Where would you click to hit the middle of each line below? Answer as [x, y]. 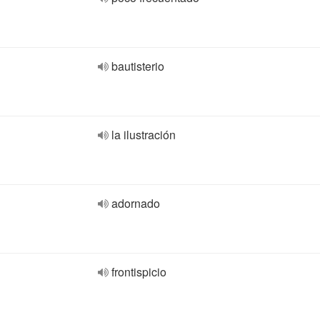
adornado [136, 203]
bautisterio [138, 66]
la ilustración [144, 135]
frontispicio [139, 272]
